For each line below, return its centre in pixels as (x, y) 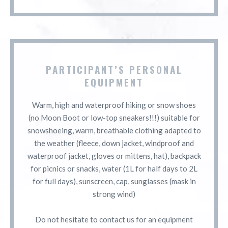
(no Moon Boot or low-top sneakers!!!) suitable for (114, 117)
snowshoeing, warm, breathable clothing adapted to (114, 130)
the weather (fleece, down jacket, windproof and (114, 143)
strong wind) (114, 194)
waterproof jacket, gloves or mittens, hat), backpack (114, 155)
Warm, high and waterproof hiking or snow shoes (114, 105)
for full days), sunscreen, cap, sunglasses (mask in (114, 181)
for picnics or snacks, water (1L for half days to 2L (114, 168)
